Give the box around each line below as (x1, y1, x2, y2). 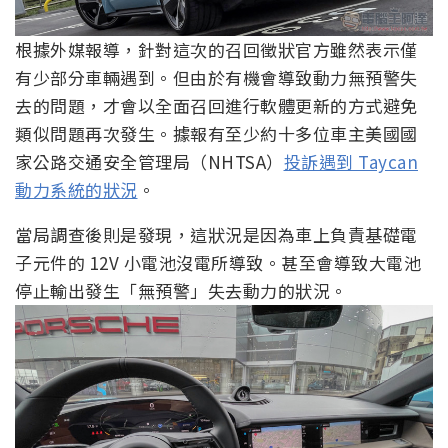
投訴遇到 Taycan (283, 149, 418, 175)
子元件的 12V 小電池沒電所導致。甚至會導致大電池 (15, 250, 421, 276)
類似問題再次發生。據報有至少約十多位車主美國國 (15, 121, 418, 147)
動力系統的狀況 (15, 177, 138, 203)
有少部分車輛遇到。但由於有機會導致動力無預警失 (15, 65, 418, 91)
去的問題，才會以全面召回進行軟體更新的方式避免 (15, 93, 418, 119)
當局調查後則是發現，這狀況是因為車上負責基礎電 (15, 222, 418, 248)
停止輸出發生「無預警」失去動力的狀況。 (15, 278, 348, 304)
